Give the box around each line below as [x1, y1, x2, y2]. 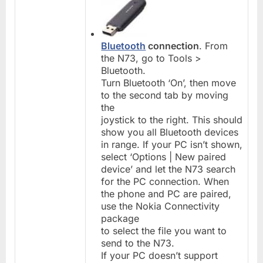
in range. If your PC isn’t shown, [101, 139, 243, 151]
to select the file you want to [101, 225, 227, 237]
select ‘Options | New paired [101, 151, 227, 163]
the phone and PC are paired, [101, 188, 232, 200]
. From [199, 40, 228, 52]
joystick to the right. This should [101, 114, 243, 126]
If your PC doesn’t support [101, 249, 218, 262]
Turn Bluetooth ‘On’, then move [101, 77, 237, 89]
